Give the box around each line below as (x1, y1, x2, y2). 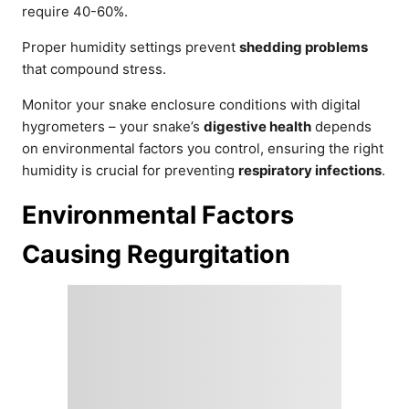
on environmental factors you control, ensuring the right (22, 140, 383, 157)
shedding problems (239, 38, 368, 56)
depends (311, 118, 372, 135)
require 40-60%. (22, 3, 128, 20)
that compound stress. (22, 60, 166, 78)
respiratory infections (238, 162, 382, 179)
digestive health (204, 118, 311, 135)
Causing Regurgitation (22, 239, 290, 269)
